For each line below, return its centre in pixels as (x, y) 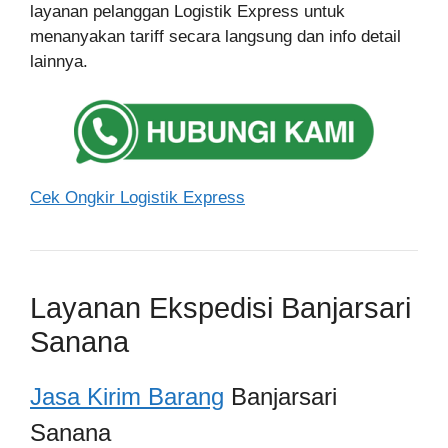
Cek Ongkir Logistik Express (137, 197)
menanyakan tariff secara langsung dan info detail (215, 36)
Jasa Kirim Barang (127, 396)
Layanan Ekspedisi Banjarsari (220, 308)
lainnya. (59, 61)
